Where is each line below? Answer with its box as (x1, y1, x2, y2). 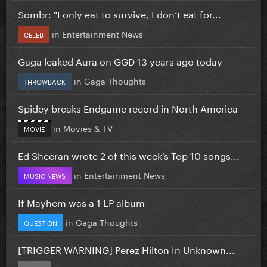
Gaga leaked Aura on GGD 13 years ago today (18, 52, 222, 68)
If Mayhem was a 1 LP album (18, 194, 145, 209)
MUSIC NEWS (24, 169, 66, 181)
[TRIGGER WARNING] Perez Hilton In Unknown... (18, 241, 235, 256)
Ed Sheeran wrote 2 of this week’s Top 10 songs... (18, 147, 240, 162)
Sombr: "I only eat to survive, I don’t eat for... (18, 5, 221, 21)
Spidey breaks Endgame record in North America (18, 100, 238, 115)
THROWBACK (24, 75, 66, 86)
